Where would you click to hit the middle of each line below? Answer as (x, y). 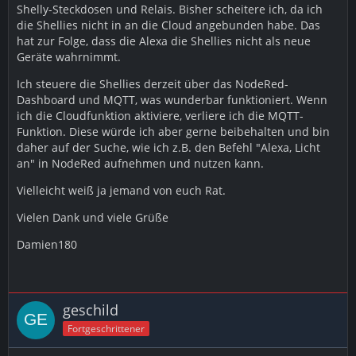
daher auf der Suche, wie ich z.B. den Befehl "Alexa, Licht (168, 147)
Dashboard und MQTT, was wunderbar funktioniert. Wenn (172, 100)
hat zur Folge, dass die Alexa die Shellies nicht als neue (164, 41)
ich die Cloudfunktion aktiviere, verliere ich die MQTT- (160, 116)
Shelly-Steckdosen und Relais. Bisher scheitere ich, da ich (170, 9)
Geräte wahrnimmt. (69, 57)
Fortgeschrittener (106, 328)
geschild (91, 310)
